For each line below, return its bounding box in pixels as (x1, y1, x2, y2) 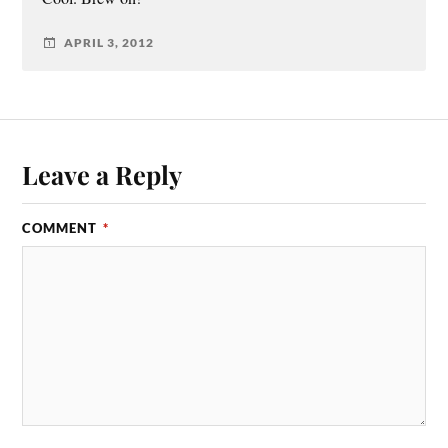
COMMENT (22, 220, 102, 237)
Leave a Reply (22, 157, 183, 192)
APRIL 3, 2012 (64, 35, 155, 51)
